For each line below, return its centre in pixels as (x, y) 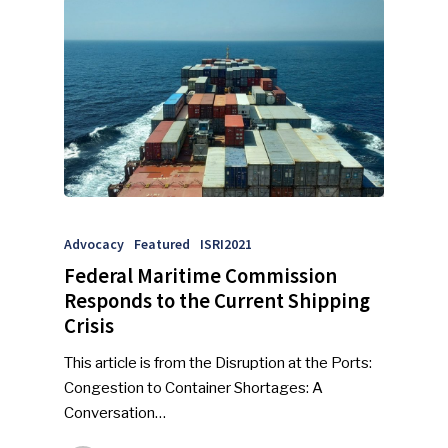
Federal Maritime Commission (201, 275)
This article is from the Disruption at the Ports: (218, 362)
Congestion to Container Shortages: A (194, 387)
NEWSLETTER (331, 275)
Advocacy (94, 243)
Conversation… (115, 412)
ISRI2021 (226, 243)
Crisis (89, 325)
